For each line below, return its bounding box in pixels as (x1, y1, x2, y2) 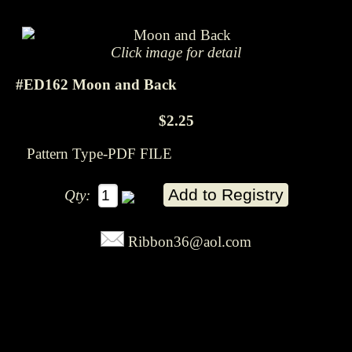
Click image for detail (110, 44, 241, 61)
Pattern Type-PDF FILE (27, 145, 172, 162)
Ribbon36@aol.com (128, 233, 251, 250)
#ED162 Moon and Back (16, 75, 177, 93)
